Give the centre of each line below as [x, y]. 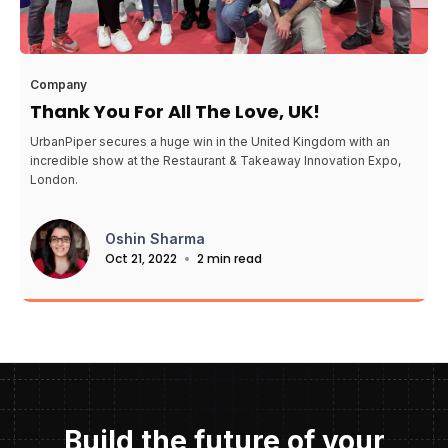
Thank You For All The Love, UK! [175, 111]
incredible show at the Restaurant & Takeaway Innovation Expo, [215, 160]
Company [58, 84]
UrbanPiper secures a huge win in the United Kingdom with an [210, 141]
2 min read [229, 258]
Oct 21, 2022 [141, 258]
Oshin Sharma [155, 238]
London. [54, 179]
